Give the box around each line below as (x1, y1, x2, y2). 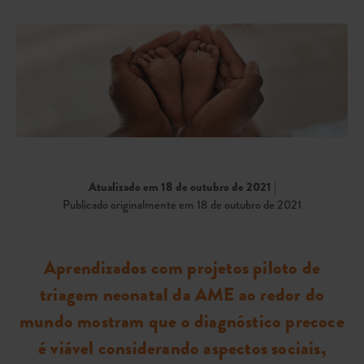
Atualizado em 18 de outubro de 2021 (88, 177, 271, 196)
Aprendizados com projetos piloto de (43, 253, 320, 281)
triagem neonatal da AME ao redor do (39, 280, 324, 308)
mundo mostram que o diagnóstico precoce (19, 307, 344, 335)
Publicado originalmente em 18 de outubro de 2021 (63, 195, 301, 214)
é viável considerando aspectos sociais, (38, 334, 326, 362)
